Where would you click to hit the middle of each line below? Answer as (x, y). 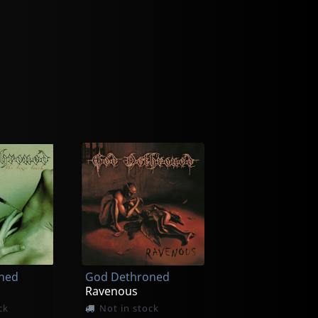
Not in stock (130, 308)
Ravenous (111, 291)
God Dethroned (127, 276)
